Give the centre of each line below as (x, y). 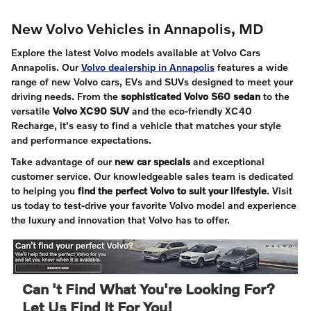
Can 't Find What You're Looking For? (149, 288)
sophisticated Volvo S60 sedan (191, 96)
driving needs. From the (66, 96)
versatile (32, 110)
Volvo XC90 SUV (91, 110)
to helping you (44, 190)
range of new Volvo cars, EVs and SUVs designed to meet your (152, 81)
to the (275, 96)
